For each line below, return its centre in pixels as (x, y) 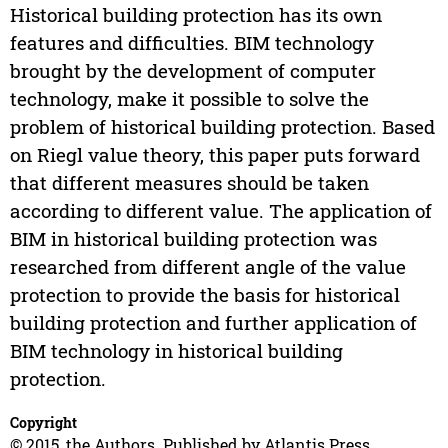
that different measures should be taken (189, 183)
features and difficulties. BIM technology (191, 43)
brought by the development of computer (192, 71)
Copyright (43, 423)
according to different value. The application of (220, 211)
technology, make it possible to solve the (189, 99)
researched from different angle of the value (207, 267)
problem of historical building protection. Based (222, 127)
